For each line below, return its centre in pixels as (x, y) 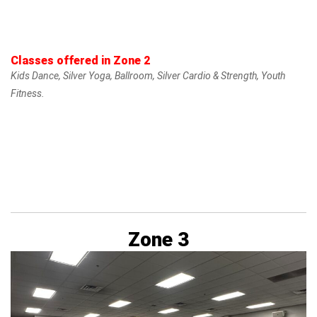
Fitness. (28, 94)
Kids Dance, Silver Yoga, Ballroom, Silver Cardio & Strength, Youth (148, 76)
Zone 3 (158, 240)
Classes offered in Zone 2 (80, 61)
